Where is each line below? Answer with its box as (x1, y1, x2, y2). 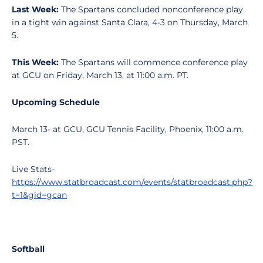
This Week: (12, 57, 61, 68)
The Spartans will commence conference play (61, 57, 248, 68)
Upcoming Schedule (12, 97, 102, 107)
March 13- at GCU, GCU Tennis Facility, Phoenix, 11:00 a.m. (12, 124, 244, 134)
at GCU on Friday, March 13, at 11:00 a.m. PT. (12, 70, 191, 80)
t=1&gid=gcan (12, 190, 67, 200)
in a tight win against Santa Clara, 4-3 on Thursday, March (12, 17, 248, 28)
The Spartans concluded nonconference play (61, 4, 243, 15)
